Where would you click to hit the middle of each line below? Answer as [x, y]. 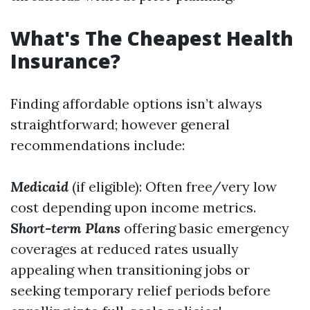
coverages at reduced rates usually [125, 249]
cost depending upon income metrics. [133, 207]
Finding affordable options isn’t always [136, 103]
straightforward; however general [120, 124]
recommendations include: [98, 145]
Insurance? [65, 61]
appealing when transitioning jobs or [130, 270]
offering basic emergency [205, 228]
